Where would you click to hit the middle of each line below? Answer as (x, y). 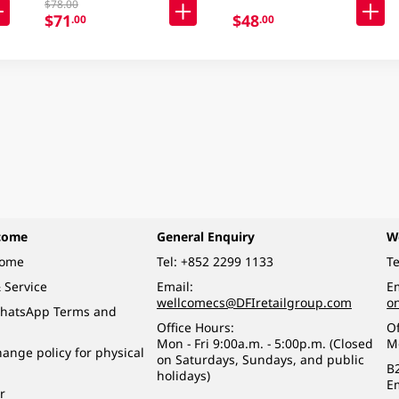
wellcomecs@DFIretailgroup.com (254, 302)
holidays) (183, 375)
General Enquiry (205, 237)
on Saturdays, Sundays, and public (260, 359)
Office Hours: (195, 327)
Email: (175, 286)
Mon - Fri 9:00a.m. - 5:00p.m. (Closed (265, 343)
